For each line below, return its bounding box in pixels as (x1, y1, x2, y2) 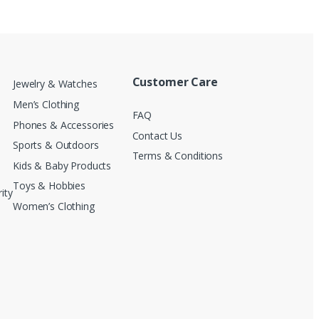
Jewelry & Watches (13, 77, 98, 91)
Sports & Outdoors (13, 138, 99, 152)
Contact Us (132, 128, 183, 142)
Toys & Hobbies (13, 179, 86, 193)
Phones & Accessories (13, 117, 115, 132)
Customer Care (132, 74, 218, 90)
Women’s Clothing (13, 199, 95, 214)
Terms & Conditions (132, 149, 223, 163)
